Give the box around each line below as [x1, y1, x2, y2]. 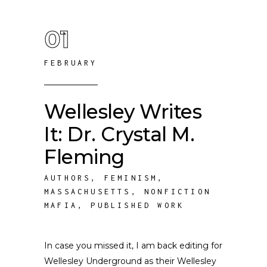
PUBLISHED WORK [91, 201, 185, 210]
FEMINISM [104, 173, 158, 182]
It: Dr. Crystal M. [44, 122, 195, 146]
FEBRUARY [44, 58, 98, 67]
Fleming [44, 145, 125, 169]
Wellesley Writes [44, 100, 202, 123]
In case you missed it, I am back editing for [44, 240, 222, 251]
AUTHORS [44, 173, 91, 182]
